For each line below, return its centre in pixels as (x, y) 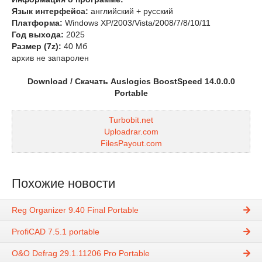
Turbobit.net (131, 120)
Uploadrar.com (131, 132)
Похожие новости (63, 183)
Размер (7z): (37, 46)
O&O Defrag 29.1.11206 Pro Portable (81, 254)
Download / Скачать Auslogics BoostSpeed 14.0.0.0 (131, 81)
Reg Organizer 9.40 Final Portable (75, 210)
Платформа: (37, 23)
